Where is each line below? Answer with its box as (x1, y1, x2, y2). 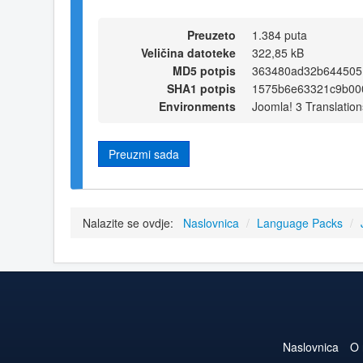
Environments (159, 97, 236, 114)
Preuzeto (187, 26, 236, 43)
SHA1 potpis (167, 79, 236, 96)
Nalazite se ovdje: (83, 215, 180, 232)
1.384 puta (252, 26, 307, 43)
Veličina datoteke (141, 44, 236, 61)
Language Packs (257, 215, 343, 232)
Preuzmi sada (109, 145, 179, 162)
